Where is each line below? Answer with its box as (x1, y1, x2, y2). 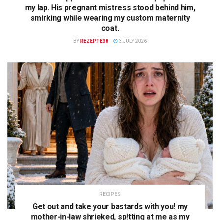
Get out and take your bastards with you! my (32, 202, 188, 212)
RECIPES (99, 191, 121, 198)
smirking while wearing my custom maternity (30, 13, 190, 23)
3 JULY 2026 (118, 38, 147, 44)
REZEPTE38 (80, 38, 109, 44)
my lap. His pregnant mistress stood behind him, (25, 3, 195, 13)
